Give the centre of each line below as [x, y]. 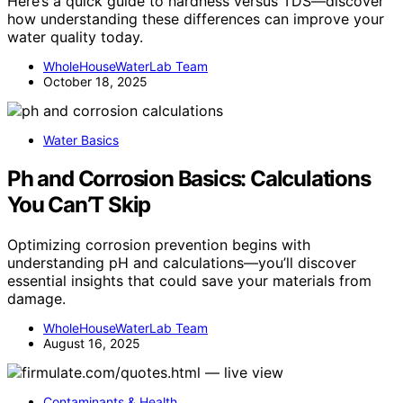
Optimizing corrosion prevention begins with [159, 245]
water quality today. [75, 37]
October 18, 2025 [95, 82]
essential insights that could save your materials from [189, 281]
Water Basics [81, 140]
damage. [36, 299]
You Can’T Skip [79, 205]
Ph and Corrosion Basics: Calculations [189, 179]
